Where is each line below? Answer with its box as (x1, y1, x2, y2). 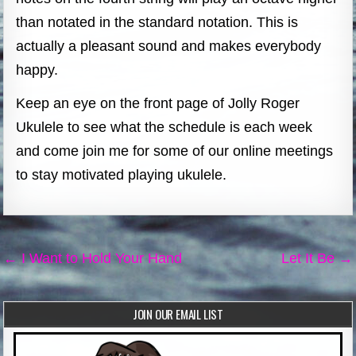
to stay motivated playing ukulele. (16, 166, 227, 183)
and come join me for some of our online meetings (16, 142, 334, 159)
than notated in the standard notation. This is (16, 14, 299, 30)
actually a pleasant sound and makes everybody (16, 37, 322, 54)
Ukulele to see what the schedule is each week (16, 118, 313, 135)
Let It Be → (281, 250, 353, 266)
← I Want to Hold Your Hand (3, 250, 183, 266)
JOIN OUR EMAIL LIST (132, 304, 224, 323)
